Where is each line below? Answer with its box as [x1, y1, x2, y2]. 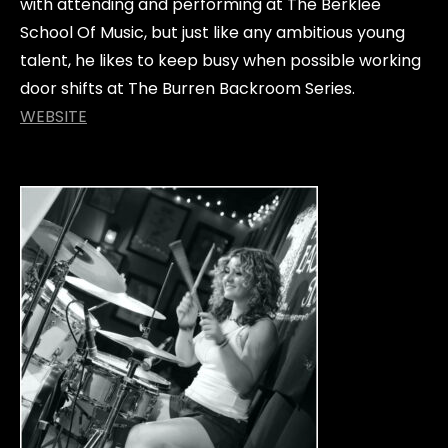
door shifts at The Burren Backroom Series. [20, 77, 359, 100]
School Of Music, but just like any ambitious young [20, 21, 405, 44]
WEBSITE [20, 105, 87, 128]
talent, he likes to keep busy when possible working [20, 49, 421, 72]
